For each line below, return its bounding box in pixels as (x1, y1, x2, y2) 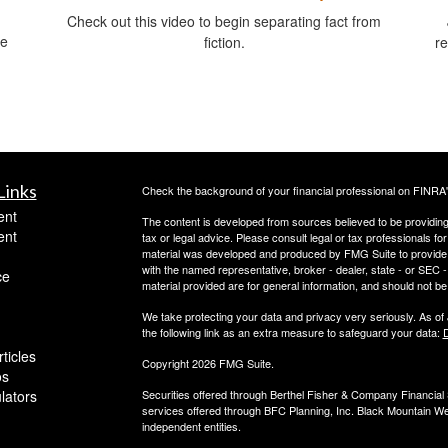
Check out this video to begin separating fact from (67, 10, 381, 31)
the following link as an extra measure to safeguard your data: (141, 323, 443, 340)
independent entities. (141, 417, 241, 434)
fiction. (203, 31, 245, 52)
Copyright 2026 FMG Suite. (141, 354, 274, 371)
